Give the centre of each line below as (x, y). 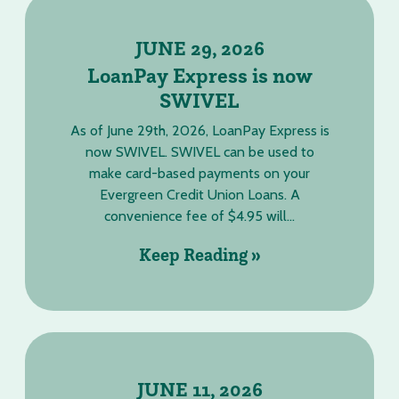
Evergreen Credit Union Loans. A (199, 195)
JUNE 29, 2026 (199, 48)
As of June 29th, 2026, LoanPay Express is (199, 130)
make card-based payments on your (199, 173)
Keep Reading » (199, 255)
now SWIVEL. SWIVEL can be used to (199, 152)
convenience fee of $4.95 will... (199, 216)
